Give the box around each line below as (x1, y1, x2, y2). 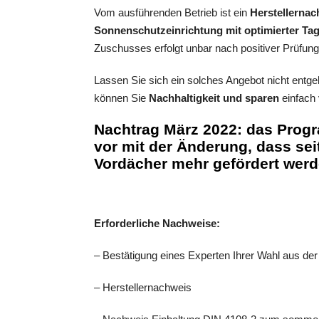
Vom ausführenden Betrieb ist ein (94, 6, 250, 19)
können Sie (94, 92, 149, 105)
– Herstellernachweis (94, 281, 192, 294)
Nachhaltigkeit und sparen (149, 92, 279, 105)
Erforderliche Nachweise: (94, 217, 220, 230)
